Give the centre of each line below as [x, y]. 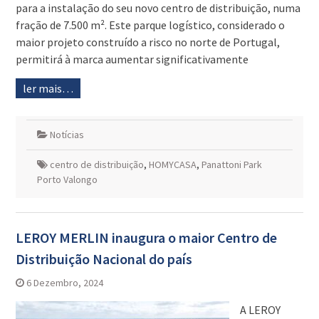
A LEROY [260, 310]
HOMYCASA [172, 165]
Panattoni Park [231, 165]
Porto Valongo [67, 180]
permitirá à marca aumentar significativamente [132, 59]
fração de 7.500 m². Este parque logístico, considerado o [150, 25]
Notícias [67, 135]
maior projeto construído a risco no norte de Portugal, [147, 42]
